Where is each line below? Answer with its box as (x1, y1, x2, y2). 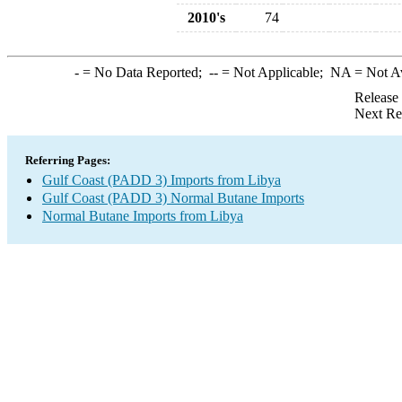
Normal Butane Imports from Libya (42, 208, 243, 223)
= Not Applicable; (217, 65, 330, 80)
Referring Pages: (25, 153, 110, 167)
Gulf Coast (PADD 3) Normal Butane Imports (42, 190, 304, 205)
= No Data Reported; (78, 65, 209, 80)
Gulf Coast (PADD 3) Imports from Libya (42, 172, 281, 188)
